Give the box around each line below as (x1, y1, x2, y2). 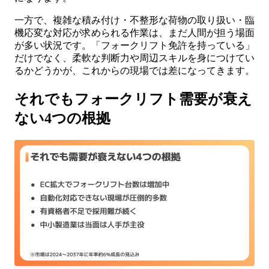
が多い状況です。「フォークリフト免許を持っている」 (14, 40, 255, 50)
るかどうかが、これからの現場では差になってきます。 (14, 65, 255, 76)
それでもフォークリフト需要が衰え (14, 91, 252, 107)
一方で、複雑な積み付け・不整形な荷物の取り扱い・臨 (14, 14, 255, 25)
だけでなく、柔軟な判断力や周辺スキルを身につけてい (14, 52, 255, 63)
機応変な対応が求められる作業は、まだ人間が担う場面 (14, 27, 255, 38)
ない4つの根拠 (14, 110, 110, 126)
